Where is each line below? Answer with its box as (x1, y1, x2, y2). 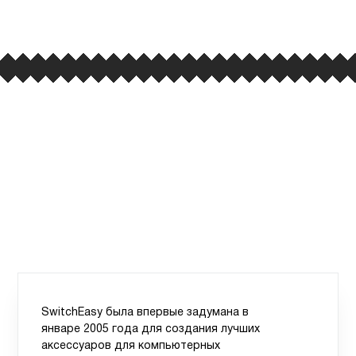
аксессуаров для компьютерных (41, 341, 221, 352)
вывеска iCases (138, 3, 218, 17)
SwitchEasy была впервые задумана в (41, 308, 250, 319)
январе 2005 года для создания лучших (41, 324, 261, 335)
